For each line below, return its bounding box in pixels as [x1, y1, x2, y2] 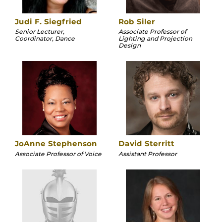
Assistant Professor [118, 150, 177, 158]
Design [118, 42, 141, 50]
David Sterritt [118, 139, 174, 149]
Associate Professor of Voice [15, 150, 102, 158]
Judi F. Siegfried [15, 16, 82, 26]
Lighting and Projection [118, 35, 192, 43]
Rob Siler [118, 16, 155, 26]
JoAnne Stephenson [15, 139, 97, 149]
